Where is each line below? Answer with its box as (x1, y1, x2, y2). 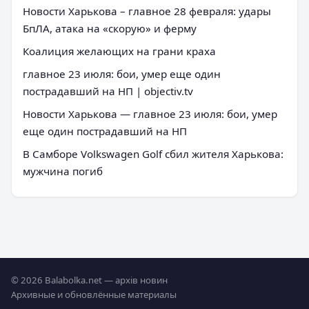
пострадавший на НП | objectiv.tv (23, 84, 193, 99)
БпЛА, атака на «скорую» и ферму (23, 21, 197, 36)
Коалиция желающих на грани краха (23, 44, 216, 59)
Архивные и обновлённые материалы (11, 288, 177, 301)
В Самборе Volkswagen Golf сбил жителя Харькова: (23, 147, 283, 161)
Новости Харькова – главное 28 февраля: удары (23, 4, 271, 19)
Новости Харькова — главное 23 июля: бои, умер (23, 107, 277, 121)
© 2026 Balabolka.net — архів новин (11, 274, 168, 287)
